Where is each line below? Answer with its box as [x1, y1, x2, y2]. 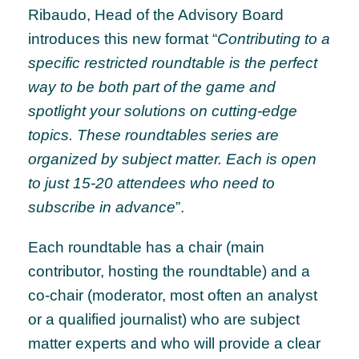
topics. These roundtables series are [28, 127, 279, 144]
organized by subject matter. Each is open [28, 151, 317, 168]
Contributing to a [217, 30, 330, 48]
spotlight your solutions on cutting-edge [28, 103, 297, 120]
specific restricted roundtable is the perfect [28, 54, 317, 72]
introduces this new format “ [28, 30, 217, 48]
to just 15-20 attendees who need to [28, 175, 275, 192]
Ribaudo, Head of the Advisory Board [28, 6, 284, 24]
